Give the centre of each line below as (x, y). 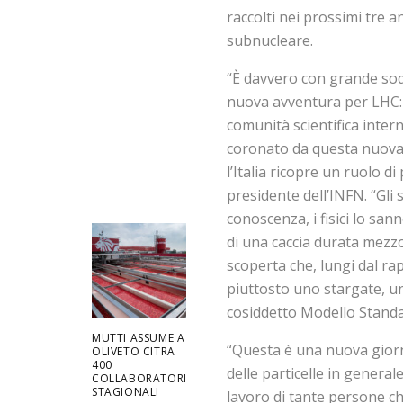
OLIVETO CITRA (134, 351)
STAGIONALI (125, 391)
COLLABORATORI (139, 378)
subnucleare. (270, 41)
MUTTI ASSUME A (139, 337)
